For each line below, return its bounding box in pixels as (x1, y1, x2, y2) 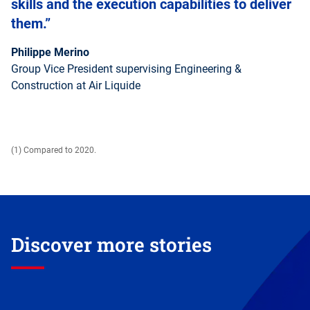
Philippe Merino (11, 46, 89, 60)
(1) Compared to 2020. (11, 145, 96, 156)
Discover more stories (11, 232, 212, 258)
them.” (11, 15, 51, 33)
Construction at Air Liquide (11, 79, 140, 93)
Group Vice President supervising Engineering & (11, 62, 241, 76)
